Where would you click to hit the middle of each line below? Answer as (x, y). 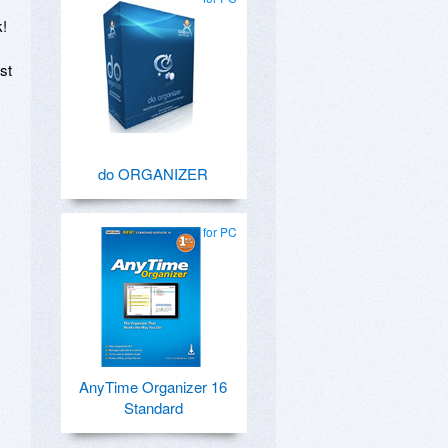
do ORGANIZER (153, 173)
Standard (153, 407)
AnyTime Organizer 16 (153, 386)
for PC (220, 231)
